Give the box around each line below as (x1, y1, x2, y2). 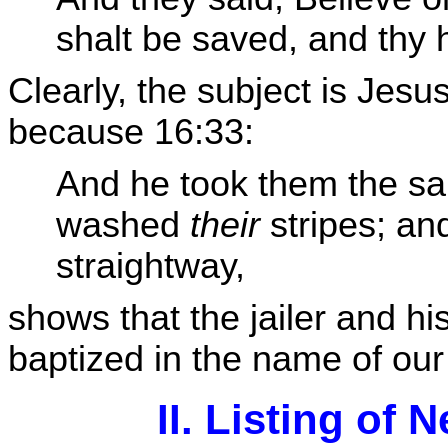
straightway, (56, 246, 245, 287)
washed (56, 205, 190, 246)
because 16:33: (8, 111, 254, 152)
